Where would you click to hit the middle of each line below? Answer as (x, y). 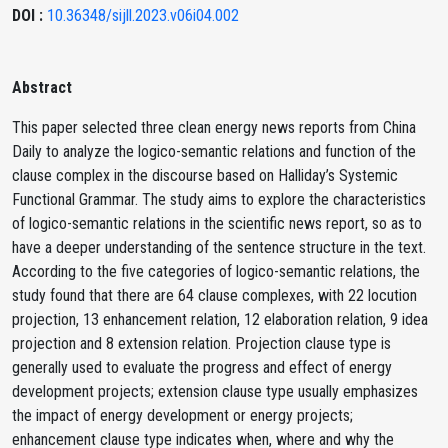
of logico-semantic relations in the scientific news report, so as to (217, 223)
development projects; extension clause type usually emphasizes (215, 391)
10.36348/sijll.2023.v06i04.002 (143, 15)
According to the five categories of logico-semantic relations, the (216, 271)
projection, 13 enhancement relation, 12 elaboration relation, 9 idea (220, 319)
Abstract (42, 87)
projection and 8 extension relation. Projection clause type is (201, 343)
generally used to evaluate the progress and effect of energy (202, 367)
